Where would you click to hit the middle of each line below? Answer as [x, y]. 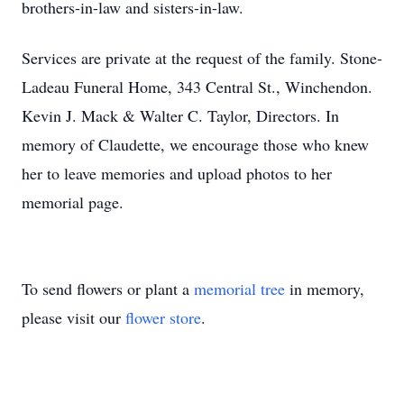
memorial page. [73, 202]
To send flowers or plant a [108, 289]
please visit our [73, 317]
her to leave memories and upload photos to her [177, 173]
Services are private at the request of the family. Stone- [202, 58]
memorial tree [239, 289]
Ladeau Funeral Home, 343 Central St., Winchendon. [197, 87]
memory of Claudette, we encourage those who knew [195, 144]
